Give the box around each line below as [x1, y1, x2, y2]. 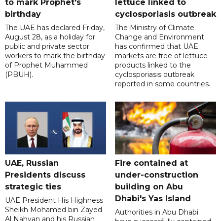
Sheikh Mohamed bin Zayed [5, 205, 102, 215]
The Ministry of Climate [114, 23, 194, 33]
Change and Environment [114, 33, 204, 42]
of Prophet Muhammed [5, 61, 88, 70]
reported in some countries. [114, 79, 210, 89]
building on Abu [114, 182, 183, 192]
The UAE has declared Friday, [5, 23, 105, 33]
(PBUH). [5, 70, 33, 79]
